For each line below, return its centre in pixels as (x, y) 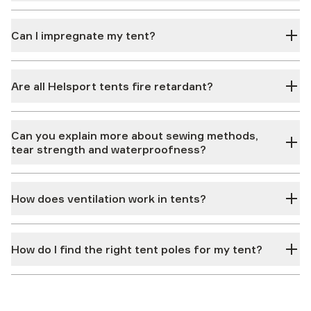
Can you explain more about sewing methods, (135, 135)
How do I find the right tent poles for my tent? (137, 249)
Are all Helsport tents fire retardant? (112, 86)
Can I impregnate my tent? (83, 35)
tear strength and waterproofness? (109, 149)
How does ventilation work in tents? (109, 199)
